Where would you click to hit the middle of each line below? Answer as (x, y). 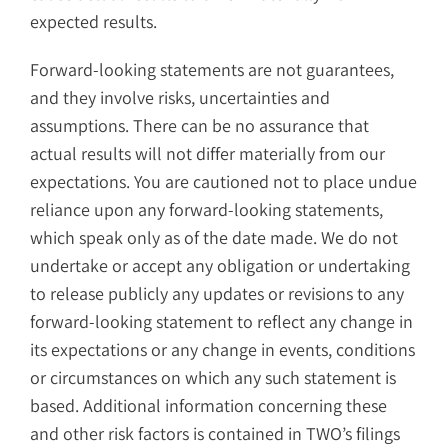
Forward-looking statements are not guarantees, (212, 70)
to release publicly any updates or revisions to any (217, 294)
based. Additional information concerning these (208, 406)
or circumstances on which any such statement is (213, 378)
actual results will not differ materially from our (207, 154)
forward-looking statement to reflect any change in (221, 322)
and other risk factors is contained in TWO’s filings (215, 434)
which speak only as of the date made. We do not (214, 238)
